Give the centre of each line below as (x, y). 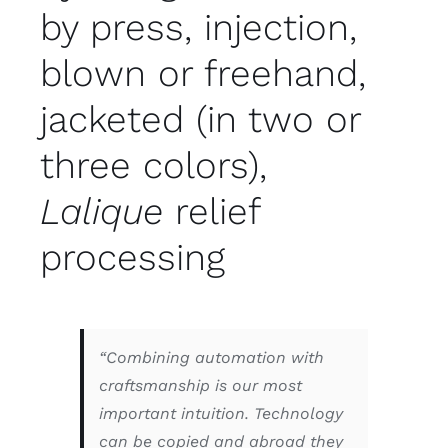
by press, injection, (198, 27)
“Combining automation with (211, 357)
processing (132, 257)
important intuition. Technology (220, 413)
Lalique (101, 211)
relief (211, 211)
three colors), (153, 165)
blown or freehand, (202, 73)
